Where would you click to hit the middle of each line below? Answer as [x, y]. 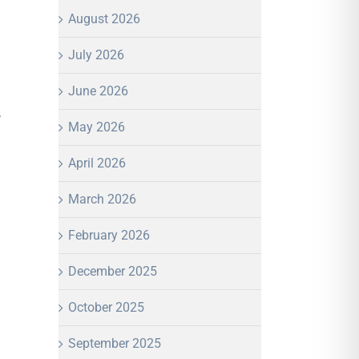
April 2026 [97, 163]
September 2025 [115, 343]
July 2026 [96, 54]
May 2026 [97, 127]
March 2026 [102, 199]
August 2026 [104, 18]
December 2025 [113, 271]
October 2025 [106, 307]
